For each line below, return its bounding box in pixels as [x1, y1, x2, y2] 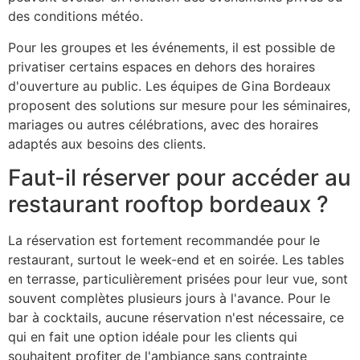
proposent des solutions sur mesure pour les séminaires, [8, 96, 350, 113]
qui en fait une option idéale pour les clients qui [8, 329, 297, 346]
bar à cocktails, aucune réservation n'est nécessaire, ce [8, 309, 344, 326]
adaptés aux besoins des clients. [8, 135, 206, 152]
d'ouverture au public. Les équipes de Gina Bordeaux [8, 77, 331, 94]
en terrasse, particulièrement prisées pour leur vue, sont [8, 271, 348, 288]
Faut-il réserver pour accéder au [8, 164, 351, 192]
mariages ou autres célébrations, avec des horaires [8, 116, 318, 133]
